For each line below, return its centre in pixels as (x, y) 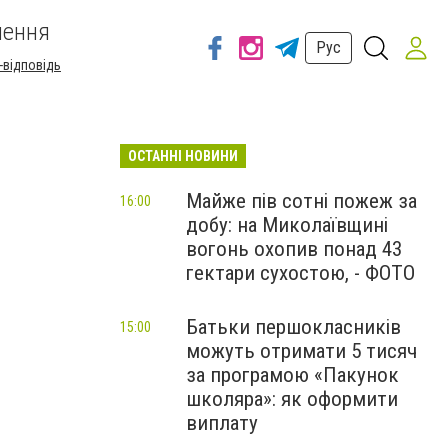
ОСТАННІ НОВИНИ (183, 156)
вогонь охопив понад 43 (294, 249)
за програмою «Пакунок (292, 375)
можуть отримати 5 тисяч (301, 351)
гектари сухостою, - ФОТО (300, 273)
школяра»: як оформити (292, 399)
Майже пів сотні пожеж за (301, 201)
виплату (222, 423)
